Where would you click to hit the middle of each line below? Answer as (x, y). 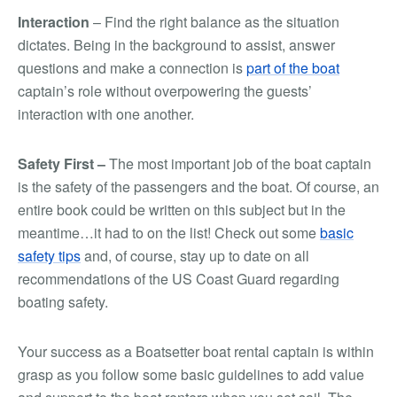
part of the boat (293, 68)
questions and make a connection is (132, 68)
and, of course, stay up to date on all (195, 256)
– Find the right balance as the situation (214, 22)
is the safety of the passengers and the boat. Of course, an (198, 187)
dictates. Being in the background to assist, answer (176, 45)
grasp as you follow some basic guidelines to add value (191, 374)
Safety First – (63, 163)
